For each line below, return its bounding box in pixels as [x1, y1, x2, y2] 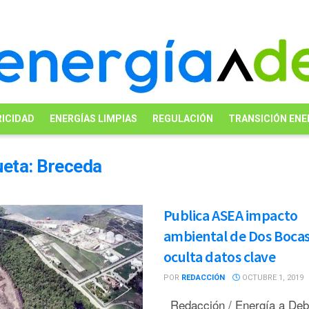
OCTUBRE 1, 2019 [239, 273, 303, 282]
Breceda [37, 156, 102, 177]
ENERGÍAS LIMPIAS [49, 113, 137, 124]
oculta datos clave [163, 247, 276, 266]
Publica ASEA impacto [163, 206, 298, 225]
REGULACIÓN [152, 113, 213, 124]
